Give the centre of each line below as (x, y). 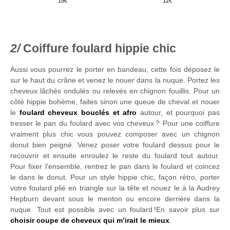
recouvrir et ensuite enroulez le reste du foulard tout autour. (115, 156)
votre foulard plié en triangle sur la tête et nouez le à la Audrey (115, 188)
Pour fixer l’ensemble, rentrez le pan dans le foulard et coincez (115, 167)
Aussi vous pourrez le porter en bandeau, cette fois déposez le (115, 70)
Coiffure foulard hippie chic (100, 49)
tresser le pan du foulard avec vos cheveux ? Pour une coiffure (115, 123)
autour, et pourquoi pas (178, 113)
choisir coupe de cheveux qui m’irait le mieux (90, 221)
